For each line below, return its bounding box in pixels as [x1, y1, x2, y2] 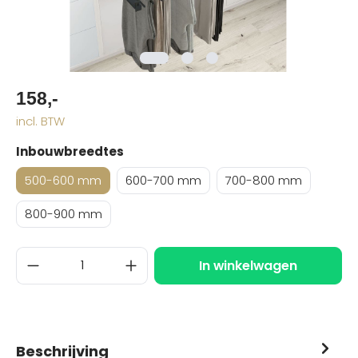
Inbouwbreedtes [16, 142, 124, 160]
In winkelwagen [199, 256, 298, 275]
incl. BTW [16, 112, 65, 129]
